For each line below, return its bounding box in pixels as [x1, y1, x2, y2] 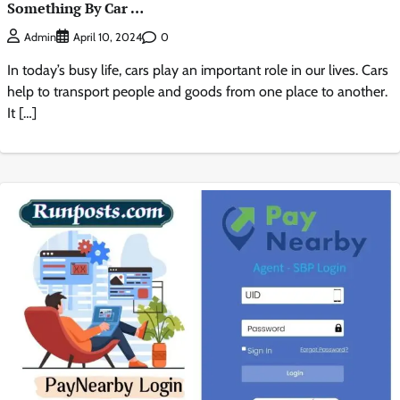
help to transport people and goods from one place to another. [7, 83, 387, 101]
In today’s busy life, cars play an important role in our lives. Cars [7, 62, 388, 79]
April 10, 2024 [73, 30, 142, 45]
